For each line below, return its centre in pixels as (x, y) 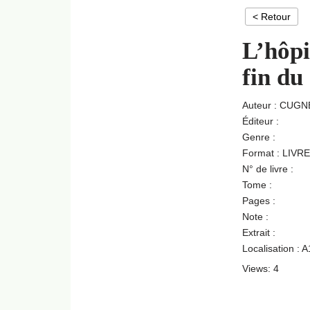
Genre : (259, 137)
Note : (255, 217)
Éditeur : (261, 121)
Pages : (259, 201)
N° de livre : (268, 169)
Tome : (257, 185)
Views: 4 (261, 268)
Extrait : (259, 232)
